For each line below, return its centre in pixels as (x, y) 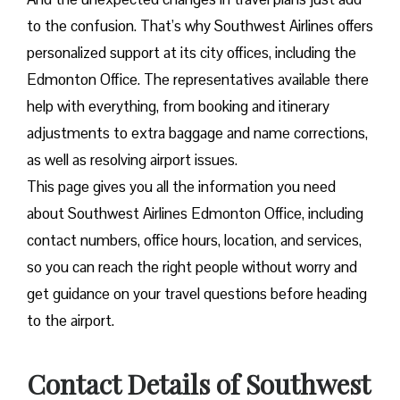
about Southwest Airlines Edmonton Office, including (195, 214)
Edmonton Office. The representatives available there (198, 80)
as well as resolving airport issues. (134, 160)
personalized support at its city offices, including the (192, 53)
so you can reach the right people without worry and (192, 267)
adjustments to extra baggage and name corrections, (197, 133)
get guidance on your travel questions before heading (197, 294)
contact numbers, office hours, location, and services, (194, 241)
